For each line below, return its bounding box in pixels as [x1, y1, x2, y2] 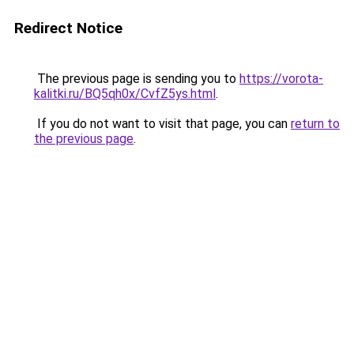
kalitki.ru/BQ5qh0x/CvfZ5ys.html [34, 86, 216, 101]
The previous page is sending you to [34, 71, 239, 86]
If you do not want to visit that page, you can [34, 116, 291, 131]
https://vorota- [239, 71, 323, 86]
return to [291, 116, 340, 131]
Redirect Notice [14, 19, 122, 37]
